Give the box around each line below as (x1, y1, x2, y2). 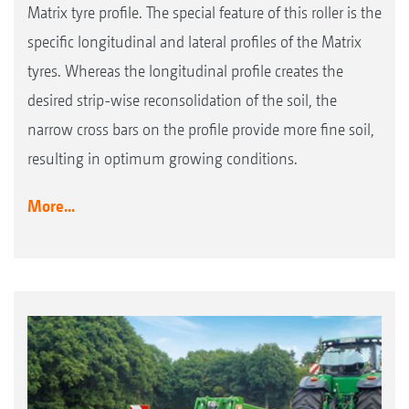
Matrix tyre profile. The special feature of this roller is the (27, 3, 382, 23)
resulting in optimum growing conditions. (27, 149, 298, 169)
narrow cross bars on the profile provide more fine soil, (27, 120, 374, 140)
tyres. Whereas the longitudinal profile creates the (27, 61, 343, 81)
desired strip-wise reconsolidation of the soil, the (27, 90, 337, 110)
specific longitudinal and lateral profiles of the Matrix (27, 32, 362, 52)
